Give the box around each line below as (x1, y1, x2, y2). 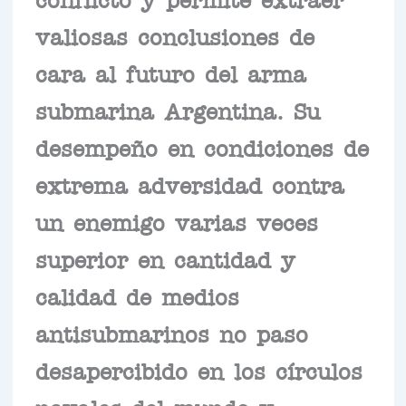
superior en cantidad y (34, 253, 295, 265)
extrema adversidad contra (34, 179, 344, 190)
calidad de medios (34, 290, 239, 302)
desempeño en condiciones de (34, 141, 369, 153)
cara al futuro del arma (34, 67, 306, 79)
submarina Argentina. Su (34, 104, 320, 116)
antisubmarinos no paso (34, 327, 308, 339)
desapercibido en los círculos (34, 364, 362, 376)
